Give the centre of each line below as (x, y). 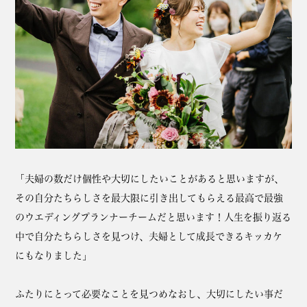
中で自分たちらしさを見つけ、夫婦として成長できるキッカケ (149, 236)
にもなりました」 (54, 256)
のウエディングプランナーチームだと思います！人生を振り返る (153, 217)
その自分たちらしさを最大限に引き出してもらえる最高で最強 (149, 198)
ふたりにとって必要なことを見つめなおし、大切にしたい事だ (149, 294)
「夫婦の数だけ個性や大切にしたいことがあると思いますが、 (150, 179)
